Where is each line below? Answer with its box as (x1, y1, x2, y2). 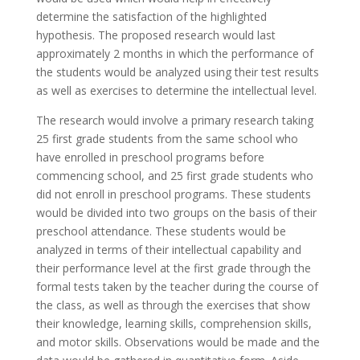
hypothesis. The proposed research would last (35, 27, 276, 43)
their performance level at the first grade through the (35, 260, 311, 276)
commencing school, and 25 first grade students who (35, 168, 313, 183)
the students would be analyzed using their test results (35, 64, 319, 80)
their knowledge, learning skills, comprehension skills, (35, 316, 312, 331)
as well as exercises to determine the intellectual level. (35, 83, 317, 98)
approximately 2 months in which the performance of (35, 46, 313, 61)
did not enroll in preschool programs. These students (35, 186, 311, 202)
